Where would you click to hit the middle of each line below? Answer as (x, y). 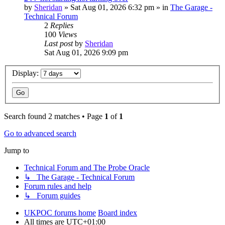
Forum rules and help (58, 186)
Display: (26, 73)
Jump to (17, 151)
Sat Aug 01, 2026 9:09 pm (86, 52)
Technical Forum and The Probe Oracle (87, 168)
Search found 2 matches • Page (54, 117)
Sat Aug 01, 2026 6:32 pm (112, 7)
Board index (118, 213)
